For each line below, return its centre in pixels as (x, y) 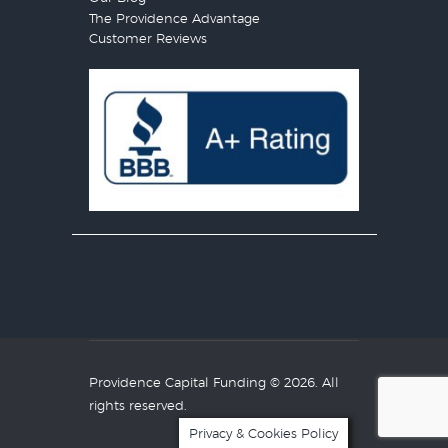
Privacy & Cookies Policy (263, 434)
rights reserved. (138, 406)
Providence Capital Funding (177, 383)
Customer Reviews (148, 40)
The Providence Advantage (174, 19)
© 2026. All (302, 383)
